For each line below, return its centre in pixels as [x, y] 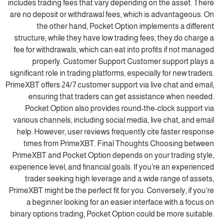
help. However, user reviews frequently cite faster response [115, 132]
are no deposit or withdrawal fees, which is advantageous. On [112, 14]
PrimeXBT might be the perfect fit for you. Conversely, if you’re [111, 190]
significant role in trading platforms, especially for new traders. [112, 73]
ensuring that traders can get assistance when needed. [121, 97]
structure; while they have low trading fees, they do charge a [114, 38]
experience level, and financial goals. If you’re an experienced [112, 167]
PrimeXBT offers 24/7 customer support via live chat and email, [110, 85]
